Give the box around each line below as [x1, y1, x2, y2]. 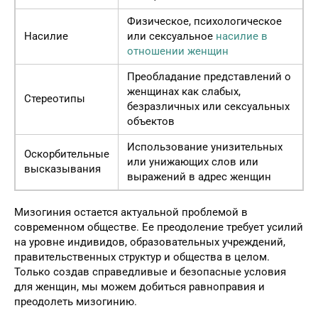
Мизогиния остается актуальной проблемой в [14, 205, 248, 219]
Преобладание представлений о [127, 70, 291, 83]
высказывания [24, 162, 101, 175]
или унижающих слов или [127, 155, 258, 168]
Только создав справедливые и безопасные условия [14, 265, 286, 278]
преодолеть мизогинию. [14, 295, 137, 308]
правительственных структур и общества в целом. [14, 250, 270, 263]
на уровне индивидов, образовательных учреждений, [14, 235, 285, 248]
